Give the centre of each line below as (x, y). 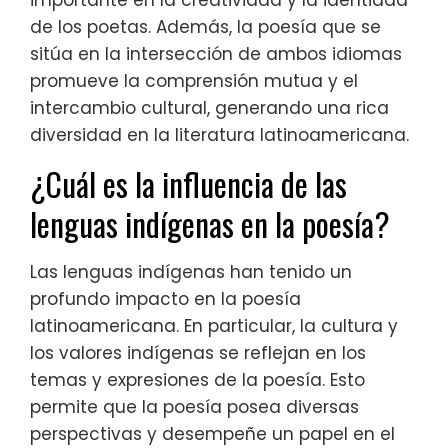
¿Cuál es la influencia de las (188, 184)
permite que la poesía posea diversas (194, 407)
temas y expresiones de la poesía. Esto (197, 380)
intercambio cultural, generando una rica (209, 108)
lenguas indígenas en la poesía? (210, 224)
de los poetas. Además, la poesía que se (205, 27)
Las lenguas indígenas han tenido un (191, 272)
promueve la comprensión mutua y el (194, 81)
